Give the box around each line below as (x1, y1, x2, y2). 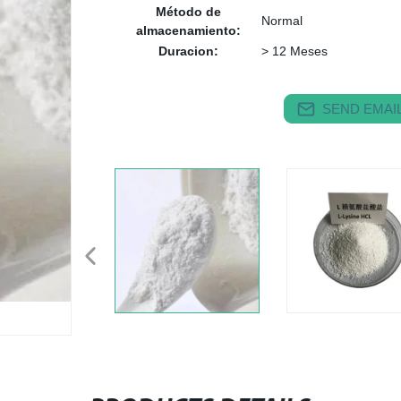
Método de (155, 4, 221, 19)
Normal (261, 13, 303, 28)
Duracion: (158, 44, 218, 58)
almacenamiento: (135, 23, 241, 38)
